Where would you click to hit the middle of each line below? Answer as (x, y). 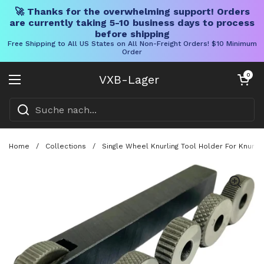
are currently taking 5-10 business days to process (132, 23)
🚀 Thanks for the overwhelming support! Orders (132, 11)
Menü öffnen (46, 86)
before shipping (132, 34)
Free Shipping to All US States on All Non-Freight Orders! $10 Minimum (132, 44)
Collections (66, 146)
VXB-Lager (129, 80)
